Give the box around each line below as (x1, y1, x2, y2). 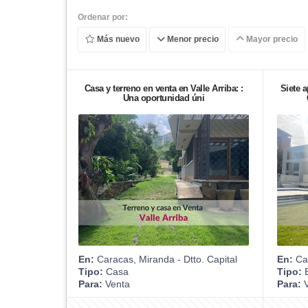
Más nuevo (94, 34, 140, 45)
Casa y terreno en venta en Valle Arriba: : (84, 82, 243, 93)
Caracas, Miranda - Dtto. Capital (94, 253, 237, 265)
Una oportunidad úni (122, 92, 205, 103)
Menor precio (164, 34, 219, 45)
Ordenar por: (78, 12, 128, 22)
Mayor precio (243, 34, 298, 45)
